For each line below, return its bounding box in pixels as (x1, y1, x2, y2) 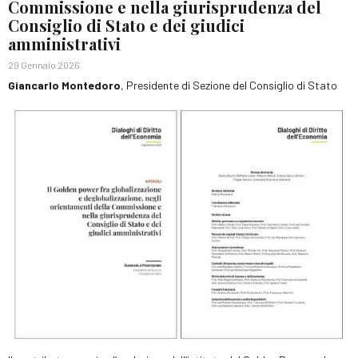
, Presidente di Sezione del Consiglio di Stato (121, 78, 337, 92)
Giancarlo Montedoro (8, 78, 121, 92)
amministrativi (8, 32, 121, 54)
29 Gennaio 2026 (8, 58, 80, 70)
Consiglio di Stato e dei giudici (8, 14, 245, 36)
